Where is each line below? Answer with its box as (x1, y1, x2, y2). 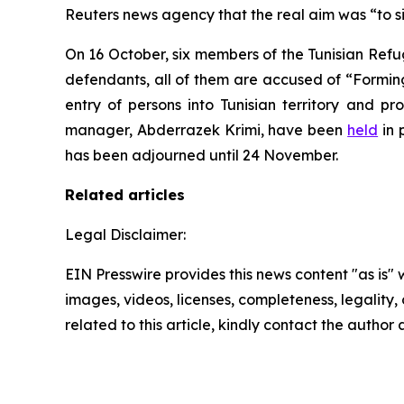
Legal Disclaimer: (65, 225, 186, 243)
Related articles (65, 186, 185, 204)
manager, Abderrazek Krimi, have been (65, 121, 348, 139)
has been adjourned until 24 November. (65, 146, 338, 164)
